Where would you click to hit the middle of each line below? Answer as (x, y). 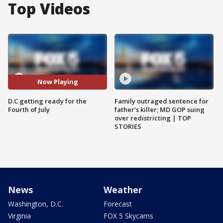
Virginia (19, 216)
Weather (123, 189)
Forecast (118, 204)
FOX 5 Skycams (128, 216)
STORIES (128, 126)
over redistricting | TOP (153, 118)
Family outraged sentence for (162, 101)
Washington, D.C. (36, 204)
